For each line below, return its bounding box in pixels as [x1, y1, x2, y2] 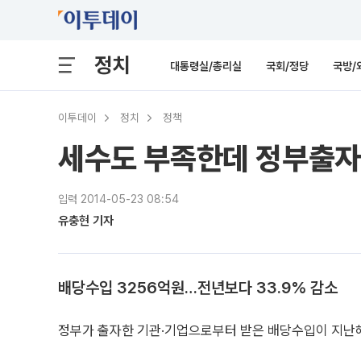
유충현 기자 [58, 214, 114, 228]
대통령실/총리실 [170, 60, 242, 73]
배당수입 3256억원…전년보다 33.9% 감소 [58, 278, 338, 297]
